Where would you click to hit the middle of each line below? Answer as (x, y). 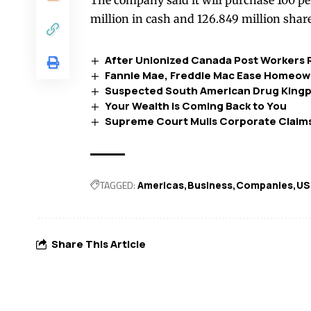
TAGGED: (118, 185)
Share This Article (99, 244)
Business (210, 185)
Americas (161, 185)
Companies (264, 185)
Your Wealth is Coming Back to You (196, 106)
